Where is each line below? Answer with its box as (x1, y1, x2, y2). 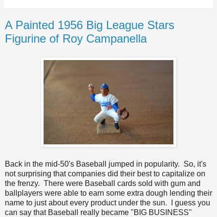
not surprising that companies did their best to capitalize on (5, 170, 205, 178)
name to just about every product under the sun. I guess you (5, 199, 210, 207)
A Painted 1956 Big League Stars (5, 18, 174, 32)
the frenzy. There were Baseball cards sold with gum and (5, 179, 201, 188)
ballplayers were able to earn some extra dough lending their (5, 189, 212, 198)
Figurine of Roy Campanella (5, 32, 147, 46)
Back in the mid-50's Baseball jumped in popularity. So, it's (5, 160, 206, 169)
